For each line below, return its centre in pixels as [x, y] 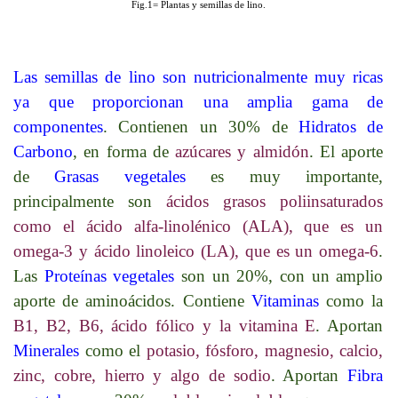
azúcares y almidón [242, 151]
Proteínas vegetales [112, 275]
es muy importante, [297, 176]
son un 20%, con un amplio [282, 275]
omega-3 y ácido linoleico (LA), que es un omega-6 [196, 251]
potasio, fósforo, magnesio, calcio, [265, 350]
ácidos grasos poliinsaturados [275, 201]
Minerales [49, 350]
